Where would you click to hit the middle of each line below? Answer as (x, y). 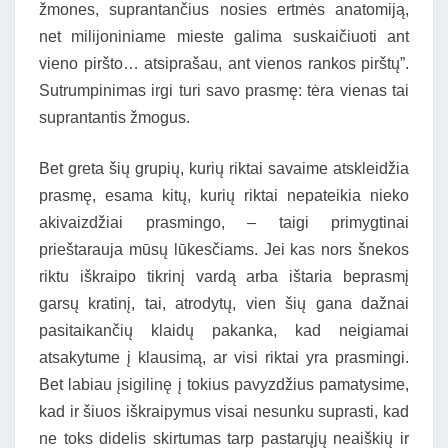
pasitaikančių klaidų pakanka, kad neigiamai (224, 330)
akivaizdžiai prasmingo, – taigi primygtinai (224, 222)
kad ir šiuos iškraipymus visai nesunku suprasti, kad (224, 411)
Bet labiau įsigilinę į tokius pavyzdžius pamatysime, (224, 384)
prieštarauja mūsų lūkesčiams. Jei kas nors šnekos (224, 249)
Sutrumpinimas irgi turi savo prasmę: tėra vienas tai (224, 90)
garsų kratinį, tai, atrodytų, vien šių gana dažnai (224, 303)
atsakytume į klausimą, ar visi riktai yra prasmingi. (224, 357)
